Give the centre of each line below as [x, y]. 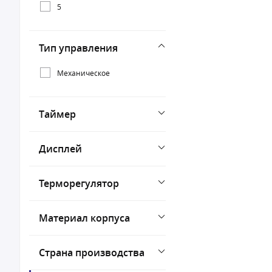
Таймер [57, 114]
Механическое [83, 73]
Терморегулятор [79, 183]
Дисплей [60, 149]
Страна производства [92, 253]
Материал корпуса [84, 218]
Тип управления [78, 48]
